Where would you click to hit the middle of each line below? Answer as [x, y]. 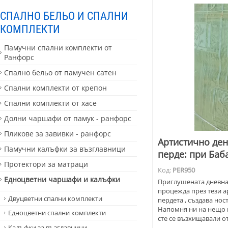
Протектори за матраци [46, 164]
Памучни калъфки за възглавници [65, 149]
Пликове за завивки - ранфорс [58, 133]
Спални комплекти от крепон [55, 88]
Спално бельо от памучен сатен [60, 73]
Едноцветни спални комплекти [57, 213]
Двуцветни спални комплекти [55, 198]
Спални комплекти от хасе [50, 103]
